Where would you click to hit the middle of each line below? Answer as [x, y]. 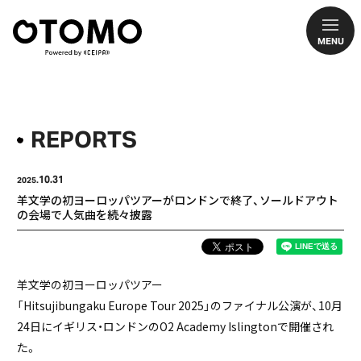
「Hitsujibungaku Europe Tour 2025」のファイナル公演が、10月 [180, 305]
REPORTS [84, 139]
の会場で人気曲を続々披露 [85, 214]
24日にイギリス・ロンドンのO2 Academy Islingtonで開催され [175, 326]
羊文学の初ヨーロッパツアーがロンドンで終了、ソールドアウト [178, 200]
